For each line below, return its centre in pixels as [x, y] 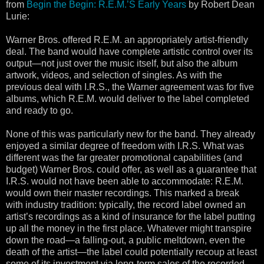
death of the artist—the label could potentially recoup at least [131, 252]
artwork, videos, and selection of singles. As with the [114, 75]
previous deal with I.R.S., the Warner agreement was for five [130, 87]
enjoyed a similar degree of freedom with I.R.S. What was [125, 146]
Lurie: [18, 16]
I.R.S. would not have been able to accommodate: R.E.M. [125, 181]
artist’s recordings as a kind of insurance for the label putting [131, 216]
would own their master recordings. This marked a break [123, 193]
